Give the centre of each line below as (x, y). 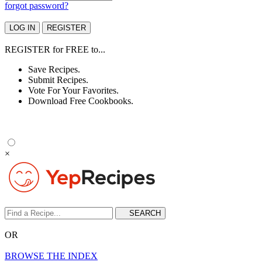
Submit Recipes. (58, 80)
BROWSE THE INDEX (51, 256)
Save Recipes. (54, 69)
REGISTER (27, 49)
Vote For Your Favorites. (73, 90)
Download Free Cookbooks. (81, 101)
